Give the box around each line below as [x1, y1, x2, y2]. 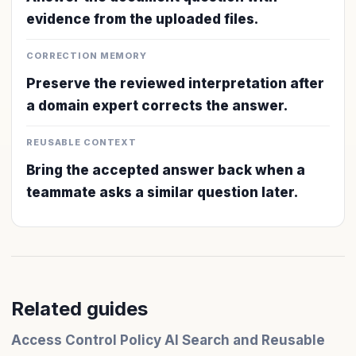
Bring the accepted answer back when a [26, 162, 305, 178]
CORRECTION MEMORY [26, 50, 147, 61]
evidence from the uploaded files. [26, 11, 258, 27]
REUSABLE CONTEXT [26, 137, 137, 148]
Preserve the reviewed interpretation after [26, 75, 324, 91]
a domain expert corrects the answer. [26, 98, 288, 114]
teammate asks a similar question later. [26, 184, 298, 200]
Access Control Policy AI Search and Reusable [11, 332, 325, 348]
